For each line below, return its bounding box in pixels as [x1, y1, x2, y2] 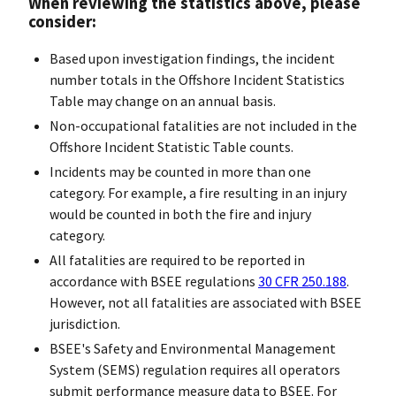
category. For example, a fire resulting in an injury [49, 183, 346, 202]
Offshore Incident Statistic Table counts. [49, 137, 293, 156]
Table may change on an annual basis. [49, 91, 276, 110]
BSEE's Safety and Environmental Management [49, 339, 336, 357]
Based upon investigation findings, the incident [49, 49, 335, 67]
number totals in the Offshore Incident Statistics [49, 70, 345, 88]
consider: [28, 11, 96, 32]
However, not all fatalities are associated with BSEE [49, 293, 362, 311]
